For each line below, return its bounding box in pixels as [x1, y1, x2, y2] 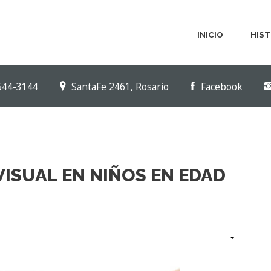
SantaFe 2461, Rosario [71, 80, 172, 93]
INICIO [197, 30, 223, 39]
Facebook [201, 80, 243, 93]
